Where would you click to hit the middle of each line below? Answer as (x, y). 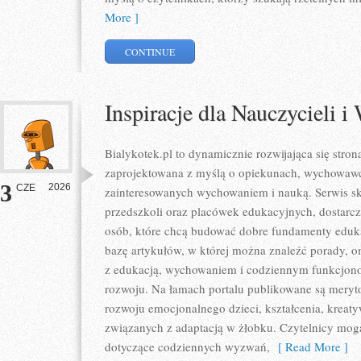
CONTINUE (150, 52)
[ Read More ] (309, 346)
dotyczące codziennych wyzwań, (187, 346)
